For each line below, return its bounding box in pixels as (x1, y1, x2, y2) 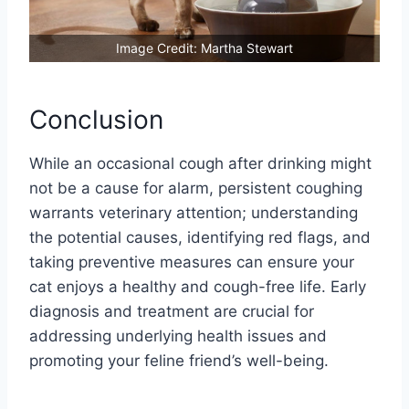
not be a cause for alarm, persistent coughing (29, 179, 362, 198)
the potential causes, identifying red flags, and (29, 228, 371, 247)
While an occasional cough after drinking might (29, 154, 372, 173)
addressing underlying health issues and (29, 327, 327, 346)
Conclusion (29, 104, 163, 136)
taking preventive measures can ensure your (29, 253, 354, 272)
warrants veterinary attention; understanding (29, 204, 358, 223)
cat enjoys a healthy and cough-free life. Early (29, 278, 366, 297)
